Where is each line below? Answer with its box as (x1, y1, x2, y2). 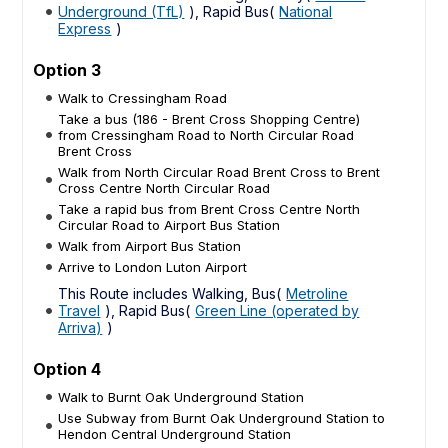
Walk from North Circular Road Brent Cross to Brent (58, 163, 381, 180)
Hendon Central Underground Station (58, 425, 292, 442)
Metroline (286, 284, 349, 302)
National (279, 2, 333, 20)
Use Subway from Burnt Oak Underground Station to (58, 409, 386, 426)
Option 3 (33, 59, 102, 80)
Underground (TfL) (58, 2, 185, 20)
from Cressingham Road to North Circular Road (58, 126, 355, 143)
